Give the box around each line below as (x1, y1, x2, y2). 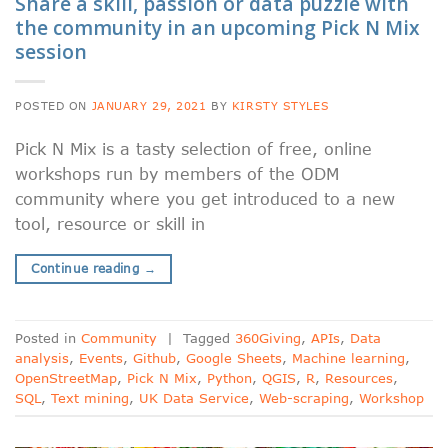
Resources (325, 369, 393, 386)
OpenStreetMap (15, 369, 117, 386)
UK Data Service (139, 389, 249, 406)
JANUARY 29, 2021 (91, 99, 207, 113)
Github (133, 349, 176, 366)
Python (207, 369, 252, 386)
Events (79, 349, 123, 366)
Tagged (183, 329, 235, 346)
